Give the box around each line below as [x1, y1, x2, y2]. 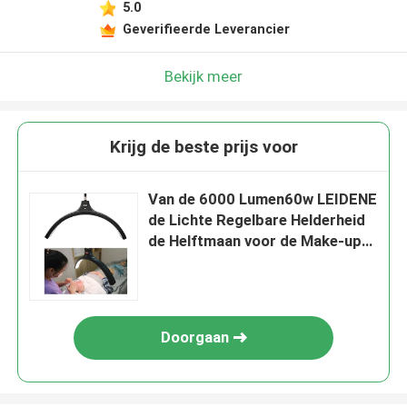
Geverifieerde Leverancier [122, 21, 290, 36]
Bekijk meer [164, 66, 243, 85]
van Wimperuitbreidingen [148, 253, 322, 272]
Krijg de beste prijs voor [109, 136, 298, 158]
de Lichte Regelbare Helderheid [148, 211, 366, 230]
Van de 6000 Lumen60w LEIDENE [148, 190, 378, 209]
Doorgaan [160, 328, 229, 347]
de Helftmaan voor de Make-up [148, 232, 362, 251]
